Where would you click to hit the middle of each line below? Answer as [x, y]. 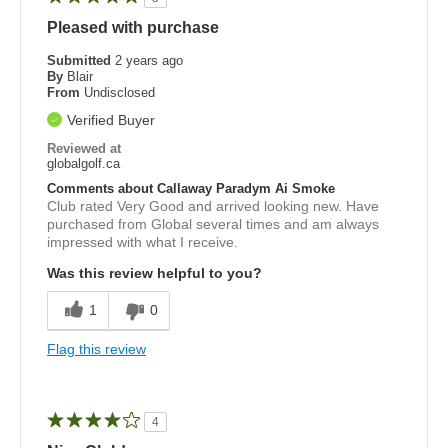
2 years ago [149, 60]
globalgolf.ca [83, 163]
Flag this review [96, 348]
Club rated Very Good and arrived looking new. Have [213, 205]
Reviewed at [84, 148]
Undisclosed [119, 92]
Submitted [81, 60]
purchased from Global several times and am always [213, 223]
